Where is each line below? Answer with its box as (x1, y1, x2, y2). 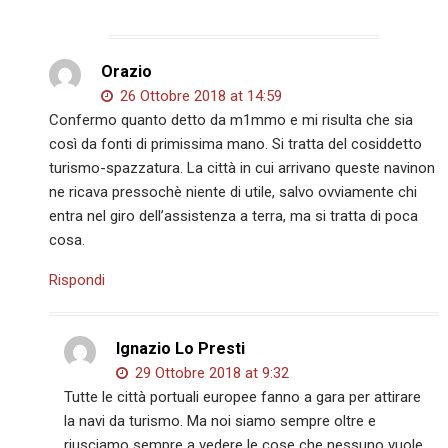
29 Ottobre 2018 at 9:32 (131, 363, 290, 382)
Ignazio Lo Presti (116, 338, 246, 358)
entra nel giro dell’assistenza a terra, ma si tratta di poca (49, 206, 419, 225)
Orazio (101, 61, 153, 81)
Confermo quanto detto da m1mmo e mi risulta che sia (49, 110, 414, 129)
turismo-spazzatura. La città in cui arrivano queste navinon (49, 158, 436, 177)
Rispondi (49, 270, 106, 289)
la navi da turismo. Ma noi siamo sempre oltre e (64, 411, 377, 430)
